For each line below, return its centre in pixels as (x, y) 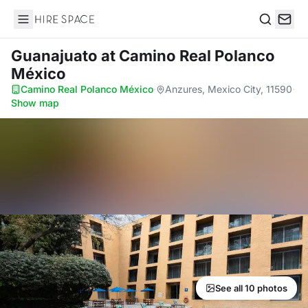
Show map (35, 103)
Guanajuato (56, 56)
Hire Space (42, 26)
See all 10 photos (251, 288)
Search (276, 33)
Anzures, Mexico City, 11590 (229, 89)
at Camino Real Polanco (188, 56)
